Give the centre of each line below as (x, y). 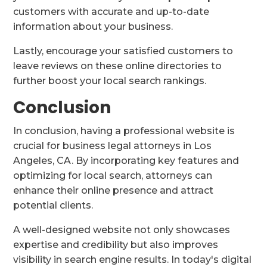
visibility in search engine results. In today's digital (133, 260)
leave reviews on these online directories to (118, 66)
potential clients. (53, 206)
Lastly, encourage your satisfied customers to (123, 51)
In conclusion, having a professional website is (124, 131)
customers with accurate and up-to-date (111, 12)
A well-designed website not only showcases (122, 230)
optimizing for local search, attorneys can (113, 176)
